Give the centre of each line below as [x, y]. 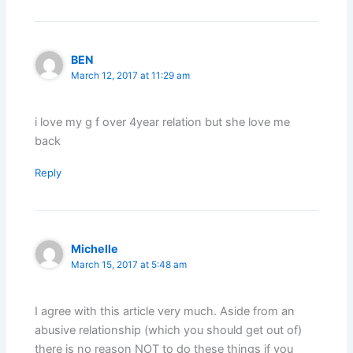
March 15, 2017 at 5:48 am [129, 265]
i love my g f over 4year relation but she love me [163, 122]
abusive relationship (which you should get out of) [169, 330]
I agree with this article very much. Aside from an [165, 311]
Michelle [95, 249]
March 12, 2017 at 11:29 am [131, 76]
